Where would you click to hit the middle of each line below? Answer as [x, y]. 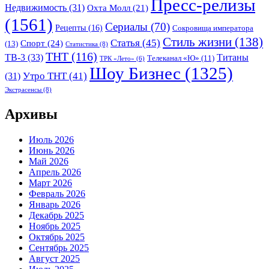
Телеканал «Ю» [173, 58]
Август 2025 [54, 258]
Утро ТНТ [45, 76]
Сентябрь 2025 [59, 247]
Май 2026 [49, 161]
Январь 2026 [55, 204]
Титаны [233, 57]
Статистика [82, 44]
